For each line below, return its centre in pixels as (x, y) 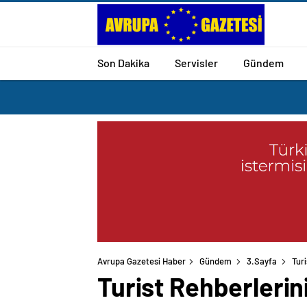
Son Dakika (123, 62)
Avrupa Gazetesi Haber (142, 261)
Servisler (196, 62)
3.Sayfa (262, 261)
